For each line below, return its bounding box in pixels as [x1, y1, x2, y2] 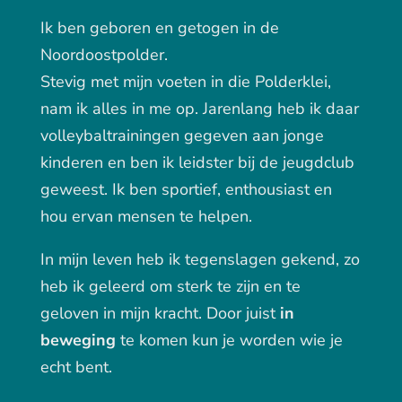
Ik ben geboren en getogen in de [39, 17, 279, 39]
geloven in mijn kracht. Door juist [39, 302, 275, 325]
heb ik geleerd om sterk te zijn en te [39, 275, 301, 298]
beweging [39, 329, 116, 352]
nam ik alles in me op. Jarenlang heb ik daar [39, 98, 359, 120]
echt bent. [39, 356, 112, 379]
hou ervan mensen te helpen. [39, 205, 252, 228]
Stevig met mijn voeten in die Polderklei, [39, 71, 331, 93]
